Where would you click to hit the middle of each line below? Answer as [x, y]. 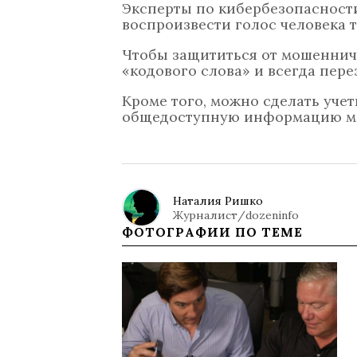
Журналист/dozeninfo [236, 215]
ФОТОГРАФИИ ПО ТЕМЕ [212, 232]
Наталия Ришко [218, 200]
